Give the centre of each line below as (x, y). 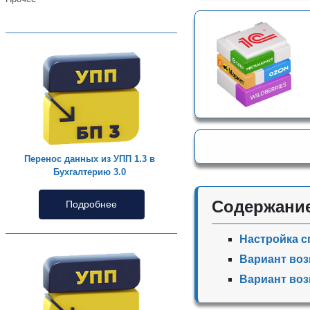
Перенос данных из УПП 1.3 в (90, 159)
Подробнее (92, 204)
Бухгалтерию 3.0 (90, 172)
